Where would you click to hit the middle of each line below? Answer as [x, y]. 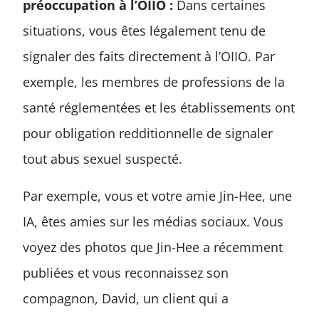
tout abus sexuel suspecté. [103, 159]
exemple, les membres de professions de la [154, 82]
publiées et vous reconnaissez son [126, 273]
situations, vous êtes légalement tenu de [144, 31]
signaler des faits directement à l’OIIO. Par [149, 56]
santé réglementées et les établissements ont [159, 108]
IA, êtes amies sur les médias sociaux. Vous [153, 221]
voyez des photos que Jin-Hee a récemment [153, 247]
